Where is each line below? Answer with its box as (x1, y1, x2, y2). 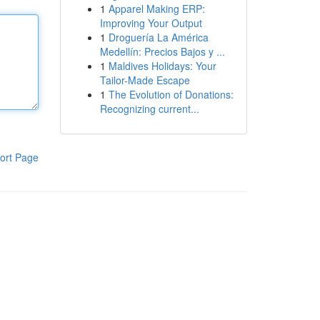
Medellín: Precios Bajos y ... (99, 44, 225, 59)
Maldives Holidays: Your (108, 59, 216, 73)
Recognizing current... (99, 101, 199, 116)
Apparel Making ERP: (108, 1, 205, 16)
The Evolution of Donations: (108, 87, 234, 101)
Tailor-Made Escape (99, 73, 190, 87)
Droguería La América (108, 30, 209, 44)
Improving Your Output (99, 16, 202, 30)
